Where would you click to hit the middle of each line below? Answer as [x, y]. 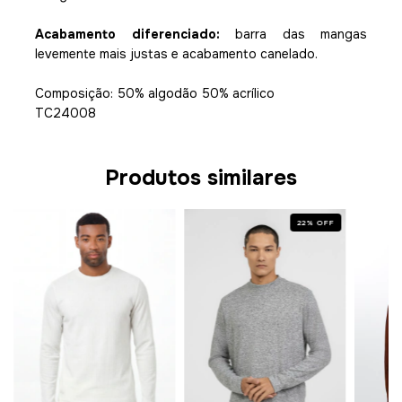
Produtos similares [201, 178]
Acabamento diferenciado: [127, 35]
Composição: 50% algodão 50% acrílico [155, 94]
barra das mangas [293, 35]
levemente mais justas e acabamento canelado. [176, 54]
